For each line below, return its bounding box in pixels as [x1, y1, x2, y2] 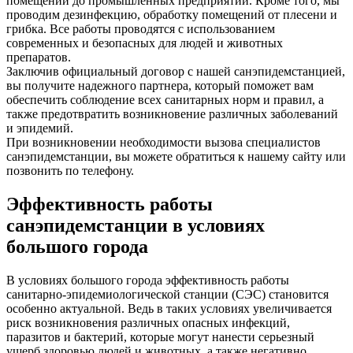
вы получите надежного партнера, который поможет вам [6, 79, 314, 93]
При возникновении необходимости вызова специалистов [6, 136, 321, 150]
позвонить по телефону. [6, 164, 134, 178]
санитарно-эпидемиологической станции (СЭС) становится [6, 287, 329, 301]
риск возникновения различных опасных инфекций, [6, 315, 290, 329]
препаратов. [6, 50, 71, 65]
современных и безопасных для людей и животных [6, 36, 283, 50]
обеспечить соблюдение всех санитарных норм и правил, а [6, 93, 324, 107]
